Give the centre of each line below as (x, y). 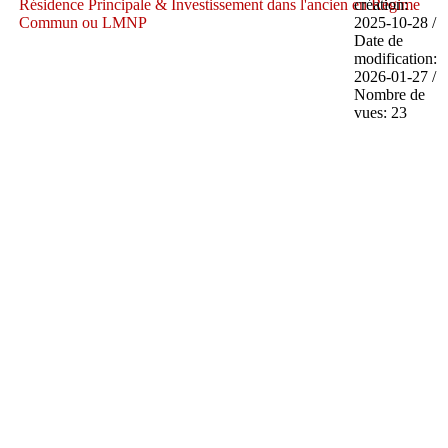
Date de (378, 40)
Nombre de (389, 94)
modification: (395, 58)
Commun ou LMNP (83, 22)
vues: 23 (380, 112)
